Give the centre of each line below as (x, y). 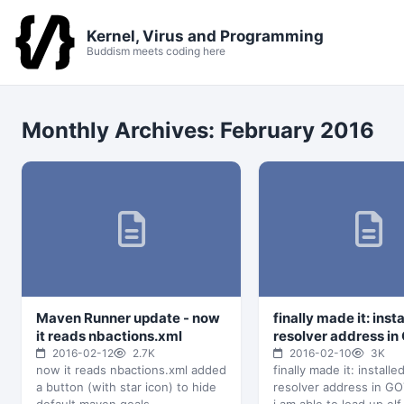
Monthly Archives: (121, 130)
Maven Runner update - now (128, 318)
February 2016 (297, 130)
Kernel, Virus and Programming (205, 36)
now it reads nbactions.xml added (131, 370)
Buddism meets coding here (156, 51)
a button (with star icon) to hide (126, 387)
